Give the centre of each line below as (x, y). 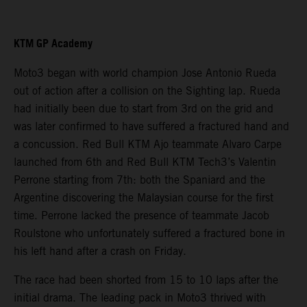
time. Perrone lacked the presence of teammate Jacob (142, 216)
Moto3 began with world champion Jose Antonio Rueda (145, 73)
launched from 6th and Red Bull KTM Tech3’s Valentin (145, 162)
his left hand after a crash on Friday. (100, 251)
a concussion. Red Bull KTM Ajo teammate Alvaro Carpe (148, 145)
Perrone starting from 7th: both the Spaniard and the (139, 180)
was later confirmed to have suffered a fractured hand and (151, 127)
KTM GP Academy (53, 45)
